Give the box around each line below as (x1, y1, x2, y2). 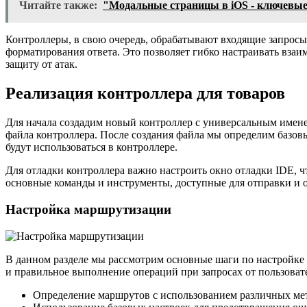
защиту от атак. (5, 58, 77, 71)
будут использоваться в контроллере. (5, 141, 177, 153)
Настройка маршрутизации (5, 201, 171, 217)
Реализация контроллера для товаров (5, 84, 285, 103)
